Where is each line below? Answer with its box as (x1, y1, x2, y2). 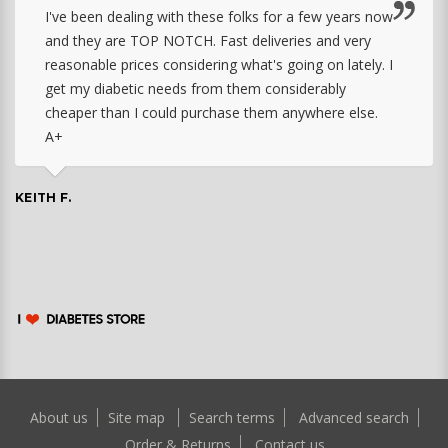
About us (29, 407, 92, 427)
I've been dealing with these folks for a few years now (45, 6, 393, 26)
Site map (107, 407, 169, 427)
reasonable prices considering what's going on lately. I (45, 54, 393, 74)
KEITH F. (15, 189, 71, 205)
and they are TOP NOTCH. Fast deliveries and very (45, 30, 371, 50)
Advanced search (298, 407, 409, 427)
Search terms (188, 407, 275, 427)
